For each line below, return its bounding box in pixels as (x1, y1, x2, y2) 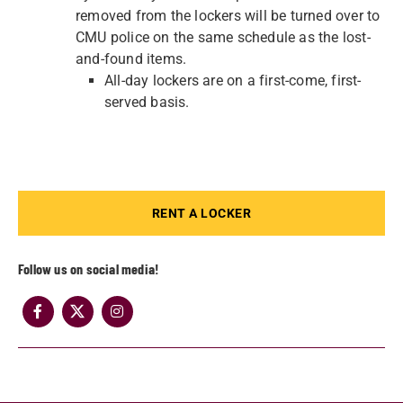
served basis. (104, 94, 190, 111)
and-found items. (76, 50, 187, 67)
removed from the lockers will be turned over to (76, 7, 381, 24)
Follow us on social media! (18, 260, 159, 277)
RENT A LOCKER (151, 206, 252, 220)
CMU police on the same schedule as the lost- (76, 29, 371, 46)
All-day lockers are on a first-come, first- (104, 72, 362, 89)
